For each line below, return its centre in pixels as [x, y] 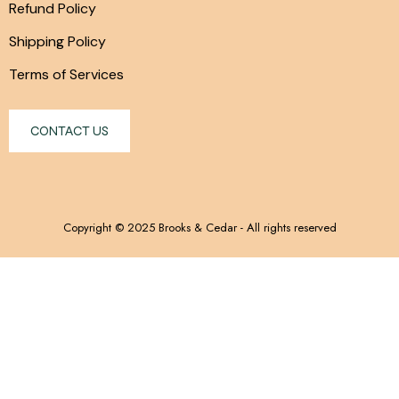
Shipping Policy [57, 41]
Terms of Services [66, 74]
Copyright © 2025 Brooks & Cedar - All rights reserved [199, 228]
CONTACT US [69, 130]
